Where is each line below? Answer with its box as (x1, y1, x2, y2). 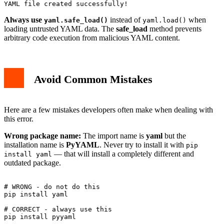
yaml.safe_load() (44, 16, 108, 24)
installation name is (4, 140, 66, 149)
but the (162, 131, 186, 140)
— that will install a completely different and (52, 149, 194, 158)
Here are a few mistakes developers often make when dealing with (4, 105, 213, 114)
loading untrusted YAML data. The (4, 24, 116, 33)
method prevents (147, 24, 201, 33)
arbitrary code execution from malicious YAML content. (4, 33, 180, 42)
